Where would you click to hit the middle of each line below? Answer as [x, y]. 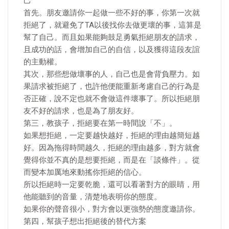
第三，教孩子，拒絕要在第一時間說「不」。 [100, 123]
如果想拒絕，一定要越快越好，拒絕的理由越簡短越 [112, 135]
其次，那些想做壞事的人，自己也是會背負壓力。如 [112, 74]
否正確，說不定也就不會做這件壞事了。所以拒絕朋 [112, 99]
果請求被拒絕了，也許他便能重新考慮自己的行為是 [112, 86]
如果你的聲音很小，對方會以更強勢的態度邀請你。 [112, 209]
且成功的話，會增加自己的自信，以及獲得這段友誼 [112, 50]
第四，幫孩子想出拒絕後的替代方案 [85, 221]
